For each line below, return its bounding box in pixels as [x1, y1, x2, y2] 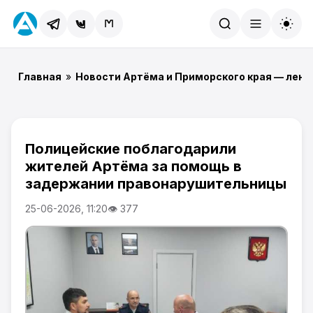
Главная [18, 71, 61, 82]
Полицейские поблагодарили [25, 140, 236, 157]
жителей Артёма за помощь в [25, 158, 242, 175]
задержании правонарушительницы [25, 175, 286, 192]
